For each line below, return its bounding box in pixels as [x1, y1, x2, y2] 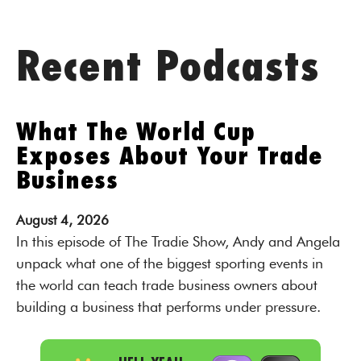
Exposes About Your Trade [16, 144, 322, 168]
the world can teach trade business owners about [16, 276, 317, 293]
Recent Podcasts [16, 48, 319, 88]
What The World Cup [16, 120, 255, 144]
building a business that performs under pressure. [16, 298, 321, 315]
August [16, 212, 56, 228]
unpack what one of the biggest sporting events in [16, 255, 323, 272]
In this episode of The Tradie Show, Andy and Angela [16, 233, 340, 250]
